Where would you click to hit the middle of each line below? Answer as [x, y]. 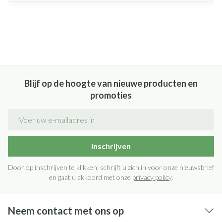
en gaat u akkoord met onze [91, 177]
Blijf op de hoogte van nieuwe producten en [111, 83]
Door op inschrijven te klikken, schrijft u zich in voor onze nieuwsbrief [111, 167]
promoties [111, 95]
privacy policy [152, 177]
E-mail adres [30, 113]
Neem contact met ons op [66, 211]
